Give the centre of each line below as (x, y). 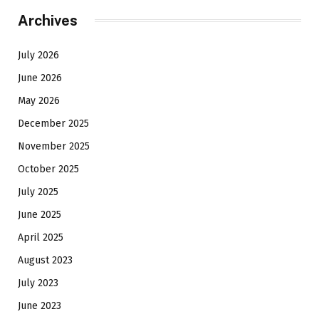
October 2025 (48, 169)
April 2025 (41, 237)
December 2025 (53, 123)
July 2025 (38, 192)
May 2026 (39, 100)
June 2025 (40, 214)
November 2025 (54, 146)
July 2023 (38, 283)
